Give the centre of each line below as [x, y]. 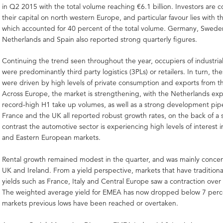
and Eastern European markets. [52, 138]
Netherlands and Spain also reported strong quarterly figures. [100, 39]
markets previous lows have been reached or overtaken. [90, 203]
